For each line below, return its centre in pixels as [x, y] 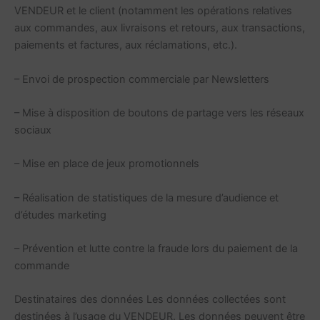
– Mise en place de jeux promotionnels [107, 164]
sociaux [33, 130]
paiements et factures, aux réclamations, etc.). [126, 45]
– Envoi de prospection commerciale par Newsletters [142, 79]
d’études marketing [60, 215]
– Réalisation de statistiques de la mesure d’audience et [146, 197]
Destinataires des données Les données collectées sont [150, 300]
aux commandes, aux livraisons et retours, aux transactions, [160, 28]
